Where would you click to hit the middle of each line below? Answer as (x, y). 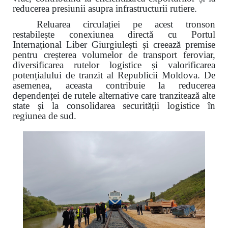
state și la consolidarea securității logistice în (114, 105)
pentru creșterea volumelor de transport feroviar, (114, 54)
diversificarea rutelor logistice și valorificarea (114, 65)
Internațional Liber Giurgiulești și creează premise (114, 44)
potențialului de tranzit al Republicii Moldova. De (114, 75)
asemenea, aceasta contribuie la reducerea (114, 85)
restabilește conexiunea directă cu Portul (114, 34)
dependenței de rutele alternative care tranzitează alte (114, 95)
